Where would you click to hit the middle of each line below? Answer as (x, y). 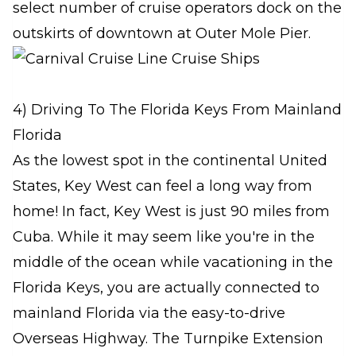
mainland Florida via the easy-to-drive (149, 313)
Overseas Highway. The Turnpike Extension (168, 338)
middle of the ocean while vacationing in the (173, 262)
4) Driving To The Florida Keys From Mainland (177, 109)
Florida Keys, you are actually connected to (166, 287)
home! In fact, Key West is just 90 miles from (171, 211)
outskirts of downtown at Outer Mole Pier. (162, 33)
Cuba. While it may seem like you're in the (164, 236)
